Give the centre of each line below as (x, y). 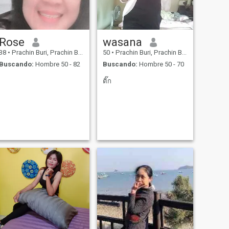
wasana (122, 42)
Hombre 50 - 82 (57, 64)
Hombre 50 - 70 (161, 64)
